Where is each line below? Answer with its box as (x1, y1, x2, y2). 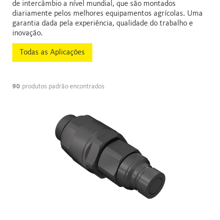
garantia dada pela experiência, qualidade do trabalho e (12, 20, 193, 27)
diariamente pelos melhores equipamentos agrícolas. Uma (12, 10, 203, 18)
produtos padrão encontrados (22, 83, 105, 90)
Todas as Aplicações (20, 49, 85, 56)
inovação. (12, 29, 43, 37)
